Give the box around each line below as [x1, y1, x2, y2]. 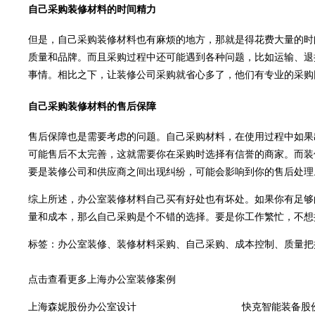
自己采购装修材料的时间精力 [28, 4, 156, 15]
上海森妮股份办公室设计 [28, 302, 136, 313]
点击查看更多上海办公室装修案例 [28, 274, 176, 285]
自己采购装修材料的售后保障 [28, 101, 156, 112]
